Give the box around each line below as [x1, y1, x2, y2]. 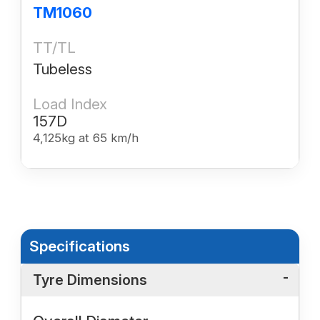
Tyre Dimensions [33, 271, 147, 289]
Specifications [29, 237, 130, 256]
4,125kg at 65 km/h [33, 130, 139, 145]
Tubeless [33, 59, 92, 78]
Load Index [33, 94, 107, 113]
